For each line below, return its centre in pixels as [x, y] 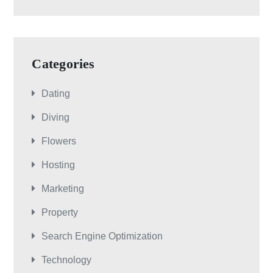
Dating [56, 94]
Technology [67, 260]
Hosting [58, 165]
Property [60, 212]
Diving [56, 117]
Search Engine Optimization [102, 236]
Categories [63, 64]
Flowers [59, 141]
